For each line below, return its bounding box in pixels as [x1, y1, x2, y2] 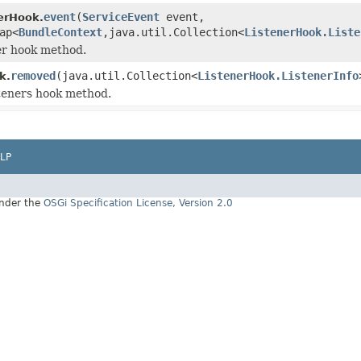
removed [10, 68, 56, 82]
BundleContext [19, 25, 102, 39]
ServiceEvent [82, 10, 160, 23]
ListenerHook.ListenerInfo [197, 68, 359, 82]
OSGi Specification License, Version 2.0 [44, 197, 233, 210]
